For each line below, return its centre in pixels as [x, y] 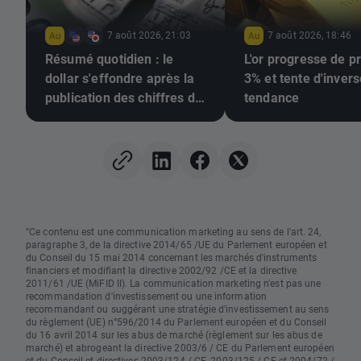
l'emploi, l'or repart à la [112, 117]
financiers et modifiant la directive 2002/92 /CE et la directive [162, 270]
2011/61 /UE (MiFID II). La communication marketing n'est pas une [174, 283]
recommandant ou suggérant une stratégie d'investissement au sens [178, 309]
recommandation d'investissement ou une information [147, 296]
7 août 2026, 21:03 [149, 35]
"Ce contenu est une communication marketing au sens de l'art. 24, [174, 232]
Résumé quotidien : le [110, 59]
